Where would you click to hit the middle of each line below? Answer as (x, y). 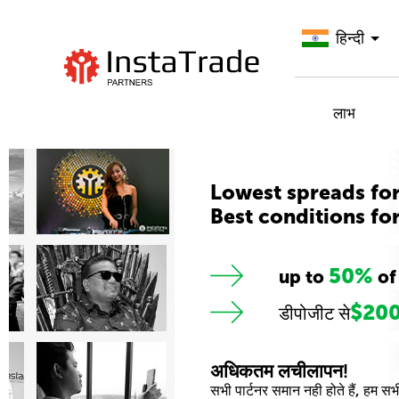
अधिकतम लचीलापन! (279, 370)
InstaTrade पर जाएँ (156, 108)
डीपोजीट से (314, 313)
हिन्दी (350, 38)
